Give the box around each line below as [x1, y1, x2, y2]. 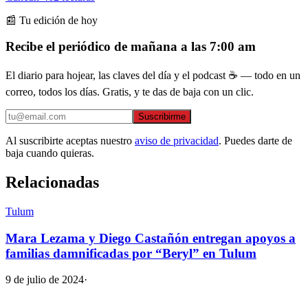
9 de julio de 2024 [5, 274, 84, 286]
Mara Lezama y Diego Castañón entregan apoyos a [5, 230, 296, 245]
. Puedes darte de [219, 135, 292, 147]
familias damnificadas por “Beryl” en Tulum [5, 245, 256, 261]
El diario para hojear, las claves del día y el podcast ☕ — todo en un [5, 69, 300, 82]
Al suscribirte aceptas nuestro [5, 135, 132, 147]
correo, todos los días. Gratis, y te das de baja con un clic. [5, 86, 254, 98]
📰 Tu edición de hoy [5, 14, 98, 26]
